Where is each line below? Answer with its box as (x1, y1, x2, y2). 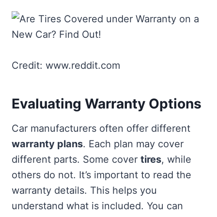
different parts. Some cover (12, 153, 140, 165)
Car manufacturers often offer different (12, 122, 190, 134)
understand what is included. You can (12, 200, 183, 212)
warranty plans (12, 138, 83, 150)
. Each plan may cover (83, 138, 184, 150)
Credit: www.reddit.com (12, 59, 120, 71)
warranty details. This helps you (12, 184, 157, 196)
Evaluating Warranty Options (12, 95, 201, 112)
